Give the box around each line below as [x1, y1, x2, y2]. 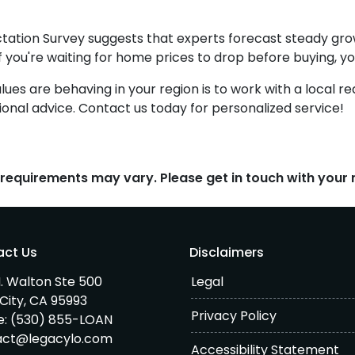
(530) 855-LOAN [10, 311, 113, 330]
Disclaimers [189, 243, 264, 262]
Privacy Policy [191, 307, 277, 326]
